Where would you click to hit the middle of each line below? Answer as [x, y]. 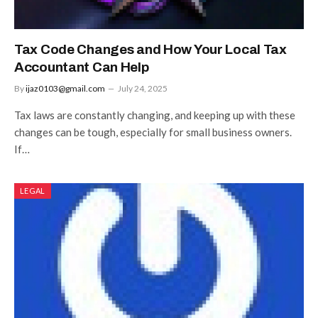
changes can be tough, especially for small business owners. [153, 132]
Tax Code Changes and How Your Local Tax [150, 49]
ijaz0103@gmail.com [65, 88]
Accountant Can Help [82, 67]
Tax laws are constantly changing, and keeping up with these [155, 115]
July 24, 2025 [143, 88]
